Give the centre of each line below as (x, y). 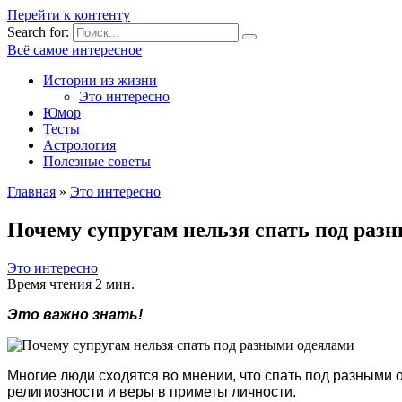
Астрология (79, 145)
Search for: (38, 32)
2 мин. (113, 284)
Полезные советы (97, 161)
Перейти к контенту (69, 15)
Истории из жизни (100, 80)
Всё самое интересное (74, 50)
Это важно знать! (75, 314)
